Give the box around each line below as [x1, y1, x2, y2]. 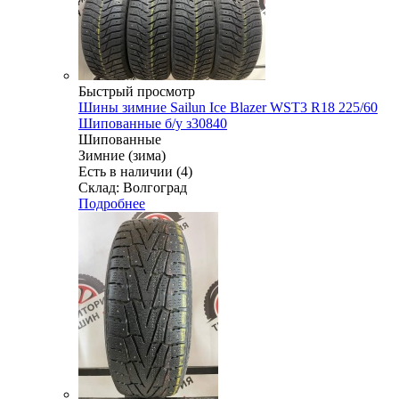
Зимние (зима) [78, 147, 166, 163]
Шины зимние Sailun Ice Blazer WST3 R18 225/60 [78, 99, 378, 115]
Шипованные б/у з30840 [78, 115, 227, 131]
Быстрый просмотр [78, 83, 195, 99]
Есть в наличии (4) [78, 163, 192, 179]
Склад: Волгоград [78, 179, 187, 195]
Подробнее [78, 195, 145, 211]
